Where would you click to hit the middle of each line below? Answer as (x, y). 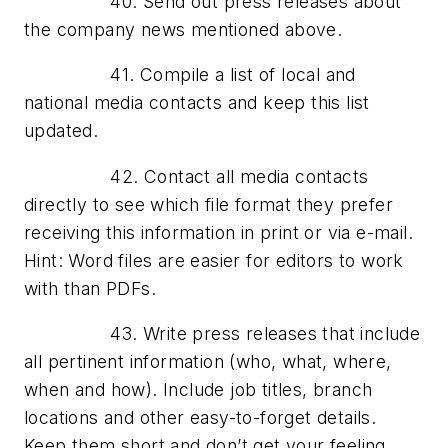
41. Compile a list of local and (190, 75)
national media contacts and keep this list (197, 103)
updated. (61, 131)
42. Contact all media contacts (196, 176)
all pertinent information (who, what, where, (208, 362)
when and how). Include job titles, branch (198, 390)
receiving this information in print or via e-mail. (218, 232)
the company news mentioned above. (183, 29)
